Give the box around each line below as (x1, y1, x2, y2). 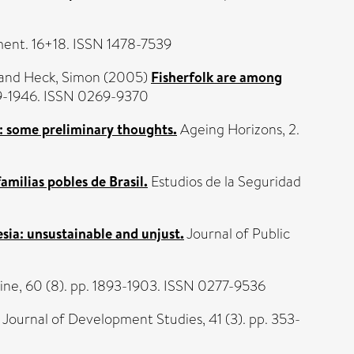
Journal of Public (184, 224, 290, 244)
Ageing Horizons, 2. (177, 119, 299, 140)
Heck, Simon (24, 67, 100, 88)
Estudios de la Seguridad (148, 171, 301, 192)
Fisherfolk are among (151, 67, 282, 87)
